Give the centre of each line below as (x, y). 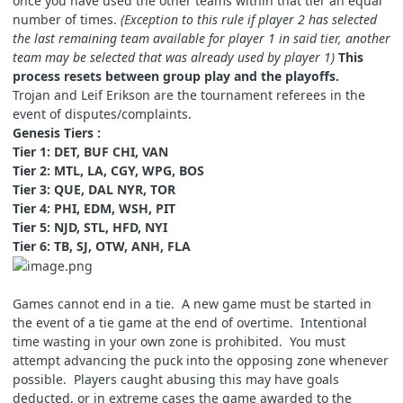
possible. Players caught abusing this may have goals (176, 380)
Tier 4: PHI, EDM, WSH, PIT (94, 208)
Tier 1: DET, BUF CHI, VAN (90, 151)
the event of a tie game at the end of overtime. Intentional (190, 323)
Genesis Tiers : (57, 132)
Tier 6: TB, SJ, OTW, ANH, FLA (102, 246)
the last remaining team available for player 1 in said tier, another (201, 38)
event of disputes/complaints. (102, 113)
